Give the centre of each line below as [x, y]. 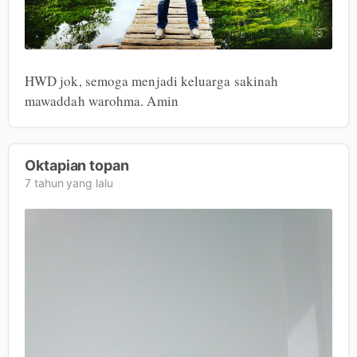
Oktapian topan [77, 165]
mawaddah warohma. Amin [102, 100]
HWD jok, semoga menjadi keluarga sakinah [152, 80]
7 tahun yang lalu [69, 182]
